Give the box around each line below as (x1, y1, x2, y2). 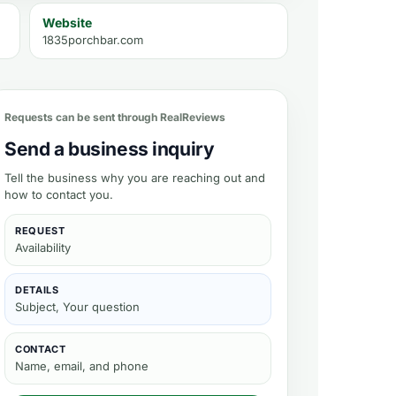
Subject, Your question (15, 300, 140, 314)
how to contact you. (4, 187, 113, 202)
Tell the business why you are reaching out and (4, 171, 265, 185)
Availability (15, 240, 71, 255)
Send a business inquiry (4, 138, 215, 160)
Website (42, 15, 92, 30)
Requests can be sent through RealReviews (4, 110, 225, 124)
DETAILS (15, 284, 59, 296)
